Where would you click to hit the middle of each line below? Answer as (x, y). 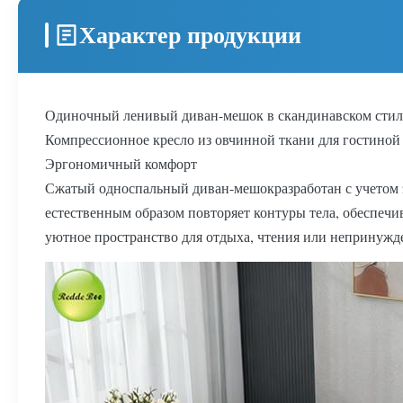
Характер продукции (190, 34)
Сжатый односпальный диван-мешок (160, 188)
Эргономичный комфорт (121, 163)
